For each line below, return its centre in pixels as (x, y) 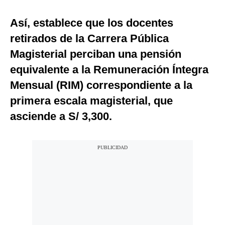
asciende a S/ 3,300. (61, 117)
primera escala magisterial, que (91, 101)
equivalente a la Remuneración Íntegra (109, 70)
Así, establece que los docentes (92, 23)
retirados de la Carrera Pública (89, 39)
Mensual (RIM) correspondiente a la (101, 85)
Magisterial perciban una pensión (96, 54)
